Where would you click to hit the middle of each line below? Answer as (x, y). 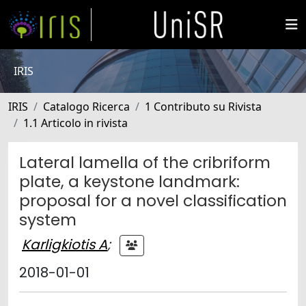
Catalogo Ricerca (86, 107)
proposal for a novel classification (153, 200)
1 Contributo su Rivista (203, 107)
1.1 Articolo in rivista (75, 123)
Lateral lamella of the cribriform (145, 162)
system (48, 220)
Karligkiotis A (65, 244)
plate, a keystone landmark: (129, 181)
